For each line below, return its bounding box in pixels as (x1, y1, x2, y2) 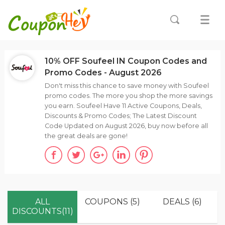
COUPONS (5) (84, 197, 140, 206)
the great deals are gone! (44, 132, 128, 140)
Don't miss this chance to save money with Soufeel (44, 82, 209, 89)
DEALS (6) (163, 197, 202, 206)
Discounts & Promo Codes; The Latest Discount (44, 112, 197, 120)
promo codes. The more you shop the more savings (44, 92, 212, 99)
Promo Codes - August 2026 (44, 68, 162, 77)
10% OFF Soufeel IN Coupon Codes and (44, 56, 207, 66)
